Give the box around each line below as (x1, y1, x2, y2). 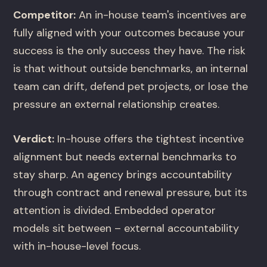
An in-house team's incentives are (76, 8, 247, 23)
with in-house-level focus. (13, 239, 141, 254)
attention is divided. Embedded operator (13, 203, 216, 218)
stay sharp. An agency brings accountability (13, 167, 232, 182)
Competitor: (13, 8, 76, 23)
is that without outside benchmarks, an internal (13, 61, 249, 76)
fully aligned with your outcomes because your (13, 26, 246, 41)
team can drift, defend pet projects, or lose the (13, 79, 249, 94)
